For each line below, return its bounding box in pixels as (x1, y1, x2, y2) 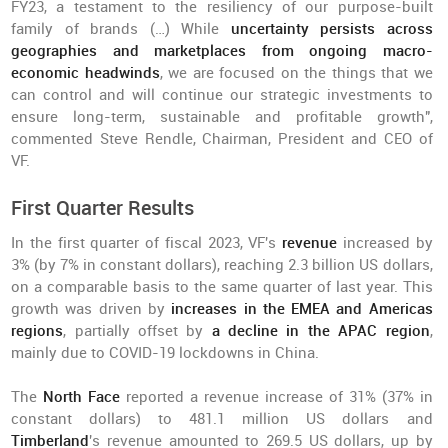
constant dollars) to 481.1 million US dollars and (11, 410, 433, 428)
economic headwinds (11, 64, 160, 82)
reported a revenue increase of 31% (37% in (126, 388, 433, 406)
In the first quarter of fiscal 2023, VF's (11, 234, 283, 252)
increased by (342, 234, 433, 252)
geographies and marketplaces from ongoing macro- (11, 42, 433, 60)
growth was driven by (11, 300, 172, 318)
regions (11, 322, 64, 340)
